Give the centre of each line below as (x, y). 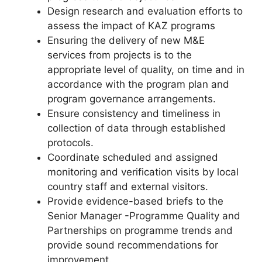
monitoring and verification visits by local (143, 172)
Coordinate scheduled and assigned (133, 157)
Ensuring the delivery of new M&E (126, 40)
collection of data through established (137, 128)
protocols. (70, 142)
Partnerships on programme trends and (140, 230)
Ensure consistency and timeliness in (134, 113)
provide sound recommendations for (133, 245)
